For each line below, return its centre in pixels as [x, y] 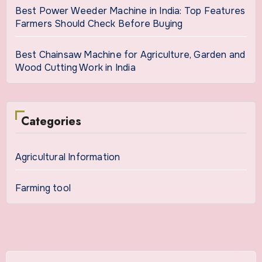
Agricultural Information [68, 157]
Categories [51, 122]
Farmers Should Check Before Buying [100, 24]
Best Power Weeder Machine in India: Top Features [130, 11]
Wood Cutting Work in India [76, 68]
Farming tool [43, 188]
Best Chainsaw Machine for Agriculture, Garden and [130, 55]
